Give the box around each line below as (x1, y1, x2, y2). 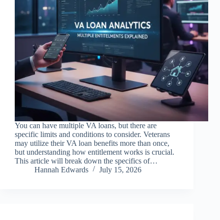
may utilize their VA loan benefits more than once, (15, 139, 169, 148)
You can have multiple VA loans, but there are (15, 121, 157, 130)
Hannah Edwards (34, 165, 88, 174)
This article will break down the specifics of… (15, 157, 158, 165)
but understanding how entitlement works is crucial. (15, 148, 174, 157)
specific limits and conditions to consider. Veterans (15, 130, 170, 139)
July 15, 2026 (99, 165, 141, 174)
